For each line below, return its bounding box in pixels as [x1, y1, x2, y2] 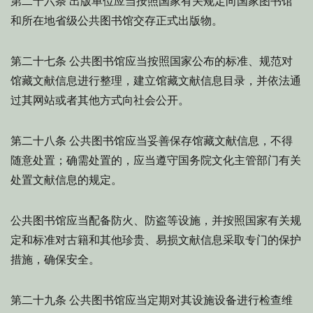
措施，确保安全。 [10, 253, 100, 266]
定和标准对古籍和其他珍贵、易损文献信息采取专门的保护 [10, 233, 301, 247]
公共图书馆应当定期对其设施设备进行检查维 [66, 293, 293, 307]
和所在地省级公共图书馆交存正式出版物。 [10, 14, 223, 27]
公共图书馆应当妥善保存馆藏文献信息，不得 [66, 134, 293, 147]
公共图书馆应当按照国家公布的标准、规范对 [66, 54, 293, 68]
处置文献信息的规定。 [10, 173, 122, 187]
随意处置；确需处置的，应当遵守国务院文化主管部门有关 [10, 154, 301, 167]
